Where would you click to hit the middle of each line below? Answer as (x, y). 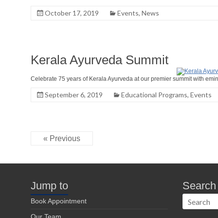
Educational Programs (154, 95)
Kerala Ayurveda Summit (100, 60)
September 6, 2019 (74, 95)
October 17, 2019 (72, 13)
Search (199, 186)
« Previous (62, 138)
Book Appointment (59, 201)
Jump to (49, 186)
